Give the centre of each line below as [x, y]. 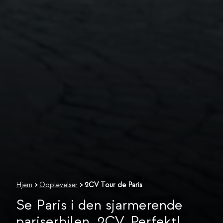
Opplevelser [58, 185]
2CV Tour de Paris [113, 185]
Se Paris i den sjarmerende [99, 205]
